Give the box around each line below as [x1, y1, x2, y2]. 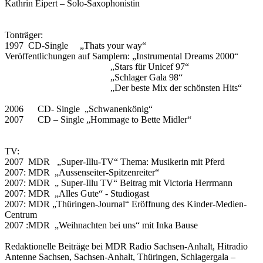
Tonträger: [5, 29, 55, 40]
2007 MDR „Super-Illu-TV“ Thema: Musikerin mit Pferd [5, 156, 225, 167]
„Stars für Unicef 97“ [5, 61, 189, 72]
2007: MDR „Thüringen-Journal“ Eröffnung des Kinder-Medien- [5, 198, 247, 209]
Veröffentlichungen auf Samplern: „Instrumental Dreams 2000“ [5, 50, 238, 61]
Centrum [5, 209, 37, 220]
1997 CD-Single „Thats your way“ [5, 40, 149, 50]
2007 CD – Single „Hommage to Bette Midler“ [5, 114, 191, 124]
